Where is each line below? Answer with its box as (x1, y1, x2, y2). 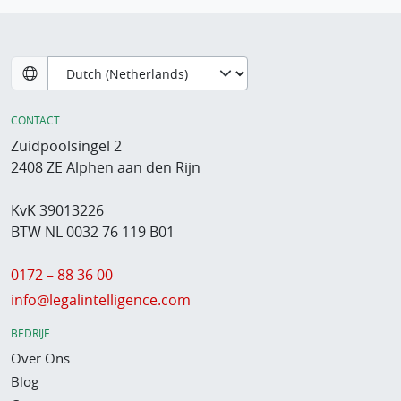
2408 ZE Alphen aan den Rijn (11, 158, 200, 177)
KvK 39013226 (11, 200, 104, 220)
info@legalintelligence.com (11, 290, 191, 310)
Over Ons (11, 349, 70, 367)
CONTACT (11, 113, 60, 127)
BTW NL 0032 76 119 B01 (11, 222, 175, 242)
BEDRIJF (11, 326, 49, 340)
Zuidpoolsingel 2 (11, 136, 122, 156)
